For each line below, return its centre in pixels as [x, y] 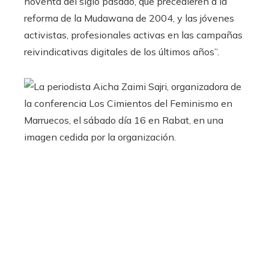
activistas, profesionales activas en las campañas [133, 35]
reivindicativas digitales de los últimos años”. [122, 52]
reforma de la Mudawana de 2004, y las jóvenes [129, 18]
